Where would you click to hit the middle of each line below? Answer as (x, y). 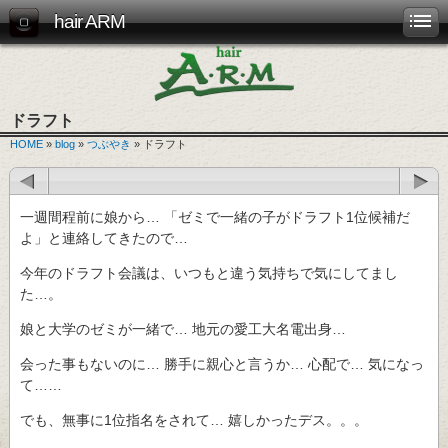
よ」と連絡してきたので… (104, 237)
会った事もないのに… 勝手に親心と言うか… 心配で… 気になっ (222, 363)
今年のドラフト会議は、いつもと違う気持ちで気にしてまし (209, 272)
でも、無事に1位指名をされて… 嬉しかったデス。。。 (194, 419)
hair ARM (89, 21)
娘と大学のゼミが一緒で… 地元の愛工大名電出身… (183, 328)
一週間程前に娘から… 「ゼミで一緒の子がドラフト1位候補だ (215, 216)
